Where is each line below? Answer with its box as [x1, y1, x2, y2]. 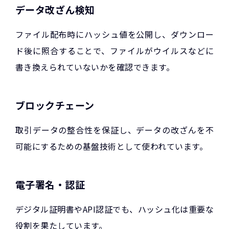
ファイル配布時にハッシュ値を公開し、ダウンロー [15, 28, 214, 40]
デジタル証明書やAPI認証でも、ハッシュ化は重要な [15, 202, 214, 215]
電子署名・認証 [15, 177, 85, 191]
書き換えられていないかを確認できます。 [15, 60, 175, 73]
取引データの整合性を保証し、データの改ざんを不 [15, 123, 214, 136]
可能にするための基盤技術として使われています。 [15, 140, 208, 152]
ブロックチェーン [15, 98, 95, 112]
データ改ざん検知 [15, 2, 95, 16]
